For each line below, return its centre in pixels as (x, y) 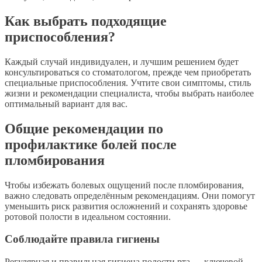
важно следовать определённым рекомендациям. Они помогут (130, 195)
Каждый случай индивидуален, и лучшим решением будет (122, 61)
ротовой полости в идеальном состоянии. (88, 216)
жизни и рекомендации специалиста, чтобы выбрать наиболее (129, 93)
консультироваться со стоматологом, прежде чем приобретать (128, 72)
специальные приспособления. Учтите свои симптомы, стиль (128, 82)
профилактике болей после (91, 144)
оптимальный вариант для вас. (66, 104)
